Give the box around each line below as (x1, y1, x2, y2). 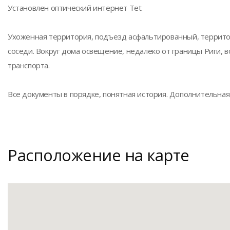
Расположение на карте (8, 144, 189, 166)
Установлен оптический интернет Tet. (8, 3, 143, 13)
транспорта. (8, 60, 50, 70)
